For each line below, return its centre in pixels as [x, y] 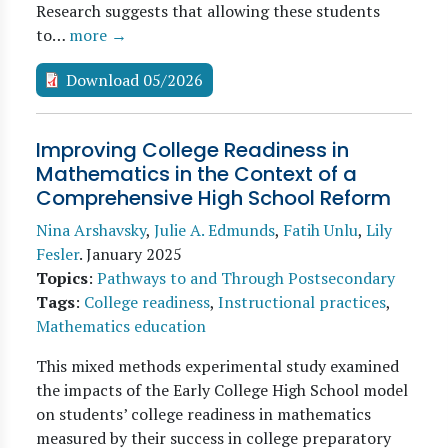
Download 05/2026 [134, 80]
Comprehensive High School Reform [213, 198]
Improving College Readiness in [192, 150]
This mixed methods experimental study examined [217, 366]
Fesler [57, 254]
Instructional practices [302, 302]
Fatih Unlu [320, 230]
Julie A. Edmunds [214, 230]
